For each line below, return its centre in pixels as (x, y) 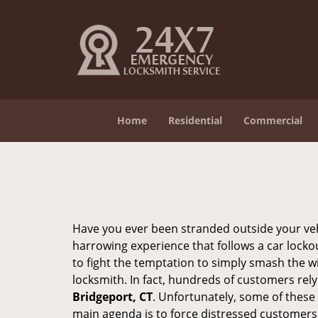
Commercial (273, 120)
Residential (195, 120)
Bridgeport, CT (113, 297)
